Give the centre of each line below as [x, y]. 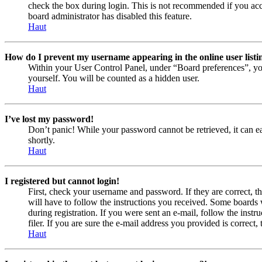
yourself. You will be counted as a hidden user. [114, 78]
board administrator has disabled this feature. [110, 16]
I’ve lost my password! [49, 119]
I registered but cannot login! [62, 181]
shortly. [42, 140]
